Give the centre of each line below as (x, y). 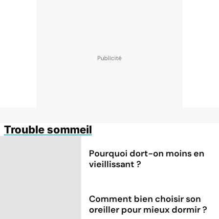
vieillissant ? (115, 164)
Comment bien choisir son (145, 199)
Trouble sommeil (48, 129)
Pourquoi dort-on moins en (147, 153)
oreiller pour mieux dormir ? (148, 209)
